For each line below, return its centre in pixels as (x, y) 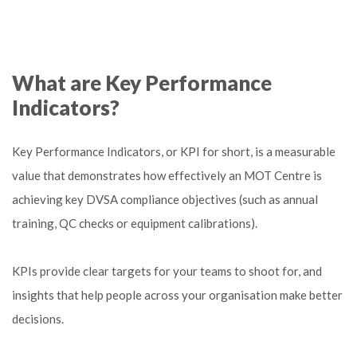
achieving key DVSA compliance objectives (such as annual (165, 199)
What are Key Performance (142, 83)
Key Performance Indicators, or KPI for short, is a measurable (174, 151)
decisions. (38, 319)
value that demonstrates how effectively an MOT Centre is (167, 175)
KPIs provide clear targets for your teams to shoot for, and (167, 271)
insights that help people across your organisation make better (177, 295)
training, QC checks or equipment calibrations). (135, 223)
